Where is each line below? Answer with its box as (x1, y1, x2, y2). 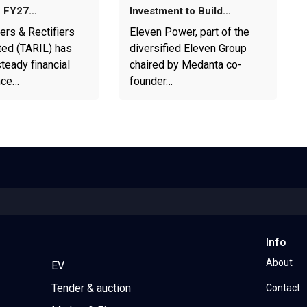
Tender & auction (51, 282, 131, 295)
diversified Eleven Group (129, 42, 247, 56)
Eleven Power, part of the (129, 25, 249, 39)
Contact (266, 282, 301, 294)
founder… (129, 75, 173, 88)
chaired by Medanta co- (129, 58, 242, 72)
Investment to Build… (129, 5, 231, 18)
